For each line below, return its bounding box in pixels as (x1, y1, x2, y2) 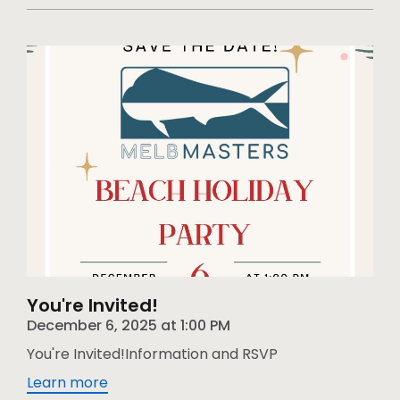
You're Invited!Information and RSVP (27, 343, 278, 364)
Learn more (27, 371, 108, 393)
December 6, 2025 (27, 314, 157, 336)
